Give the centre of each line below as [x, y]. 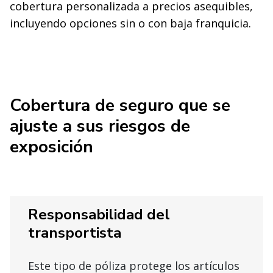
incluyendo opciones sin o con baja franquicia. [130, 23]
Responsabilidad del [99, 215]
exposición [51, 147]
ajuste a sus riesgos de [100, 126]
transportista [75, 233]
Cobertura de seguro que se [120, 106]
